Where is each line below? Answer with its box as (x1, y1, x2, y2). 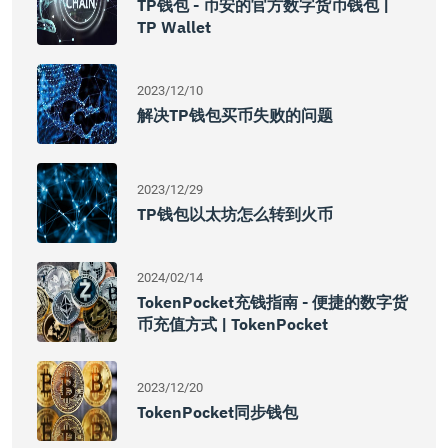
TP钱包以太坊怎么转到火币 (137, 204, 333, 224)
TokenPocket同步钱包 (137, 402, 298, 422)
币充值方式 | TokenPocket (137, 314, 328, 334)
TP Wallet (137, 17, 211, 37)
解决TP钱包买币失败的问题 (137, 105, 333, 125)
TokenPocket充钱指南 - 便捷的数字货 (137, 292, 408, 312)
